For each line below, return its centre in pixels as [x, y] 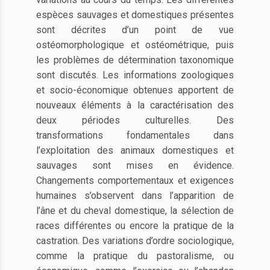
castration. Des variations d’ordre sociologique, [135, 241]
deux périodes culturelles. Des [135, 120]
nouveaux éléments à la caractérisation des [135, 105]
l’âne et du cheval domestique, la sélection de [135, 211]
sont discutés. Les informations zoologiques [135, 75]
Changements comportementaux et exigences [135, 181]
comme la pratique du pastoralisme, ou [135, 256]
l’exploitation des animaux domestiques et [135, 150]
